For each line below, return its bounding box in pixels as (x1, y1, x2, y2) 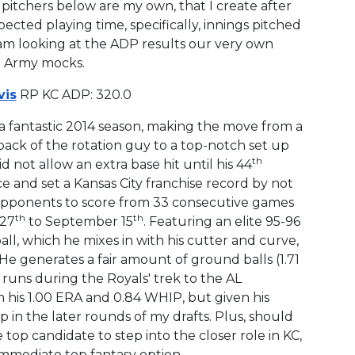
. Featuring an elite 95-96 (143, 213, 300, 229)
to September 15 (25, 213, 133, 229)
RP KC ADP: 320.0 (16, 86, 132, 102)
